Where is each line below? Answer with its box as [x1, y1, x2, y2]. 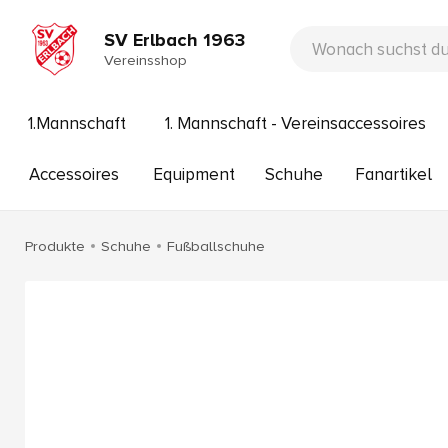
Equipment [152, 164, 235, 185]
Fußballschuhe [167, 237, 265, 255]
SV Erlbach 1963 [104, 28, 246, 52]
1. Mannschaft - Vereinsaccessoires [165, 113, 426, 134]
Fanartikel [354, 164, 432, 185]
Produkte [25, 237, 85, 255]
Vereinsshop [104, 50, 188, 69]
